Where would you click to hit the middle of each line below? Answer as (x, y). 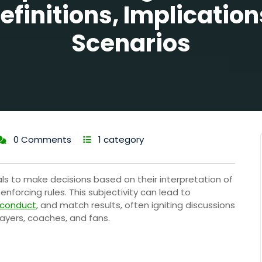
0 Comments (42, 140)
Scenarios (131, 43)
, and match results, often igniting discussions (136, 205)
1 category (121, 140)
